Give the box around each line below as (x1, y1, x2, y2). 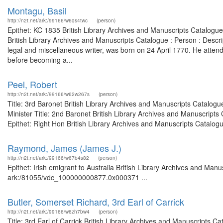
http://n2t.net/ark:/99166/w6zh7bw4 (7, 208, 90, 215)
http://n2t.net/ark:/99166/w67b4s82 (7, 154, 89, 161)
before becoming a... (7, 55, 73, 65)
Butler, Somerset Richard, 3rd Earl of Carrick (7, 195, 184, 208)
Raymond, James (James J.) (7, 141, 121, 154)
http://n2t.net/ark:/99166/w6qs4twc (7, 17, 88, 24)
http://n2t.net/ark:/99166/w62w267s (7, 91, 90, 98)
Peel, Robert (7, 78, 57, 91)
